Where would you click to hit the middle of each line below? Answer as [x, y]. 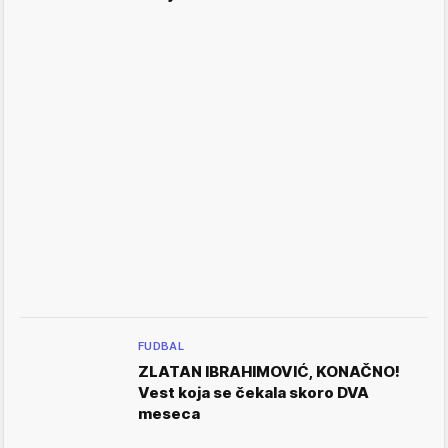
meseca [169, 413]
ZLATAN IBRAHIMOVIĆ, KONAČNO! [269, 371]
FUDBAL [161, 346]
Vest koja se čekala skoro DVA [253, 392]
